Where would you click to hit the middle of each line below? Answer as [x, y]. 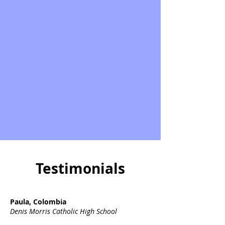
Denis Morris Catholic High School [64, 211]
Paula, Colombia [38, 202]
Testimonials [80, 168]
